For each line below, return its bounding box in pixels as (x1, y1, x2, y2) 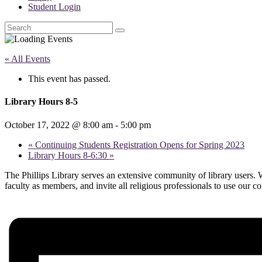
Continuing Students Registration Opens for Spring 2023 (33, 139, 244, 150)
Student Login (28, 2, 81, 12)
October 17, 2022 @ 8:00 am (5, 119, 113, 130)
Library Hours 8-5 (5, 96, 78, 107)
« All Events (5, 54, 50, 64)
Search (4, 21, 29, 31)
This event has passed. (28, 74, 111, 84)
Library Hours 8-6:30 (28, 150, 109, 160)
